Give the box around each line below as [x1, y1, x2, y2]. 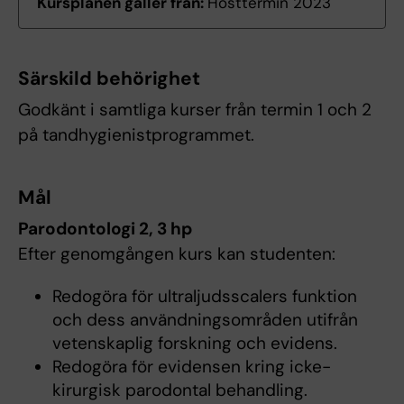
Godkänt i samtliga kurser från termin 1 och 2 [18, 98, 372, 122]
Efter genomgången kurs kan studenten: [18, 243, 335, 266]
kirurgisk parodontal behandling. [51, 379, 308, 402]
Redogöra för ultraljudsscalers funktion [51, 285, 357, 308]
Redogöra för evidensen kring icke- [51, 355, 331, 379]
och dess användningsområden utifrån [51, 308, 358, 332]
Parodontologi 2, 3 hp [18, 217, 192, 241]
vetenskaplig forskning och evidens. [51, 332, 337, 355]
